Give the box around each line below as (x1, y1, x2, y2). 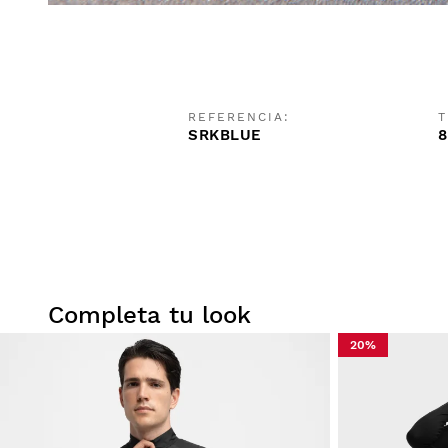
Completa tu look (48, 300, 251, 329)
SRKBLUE (188, 126, 262, 145)
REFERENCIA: (188, 110, 290, 125)
